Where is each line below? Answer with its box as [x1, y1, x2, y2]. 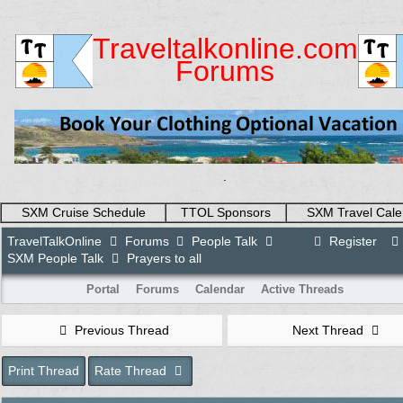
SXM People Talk [7, 251, 103, 265]
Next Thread [292, 323, 368, 337]
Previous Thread [70, 323, 169, 337]
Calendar [194, 282, 245, 296]
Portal [85, 282, 120, 296]
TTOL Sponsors [181, 205, 271, 219]
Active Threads [260, 282, 344, 296]
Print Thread [8, 363, 79, 378]
